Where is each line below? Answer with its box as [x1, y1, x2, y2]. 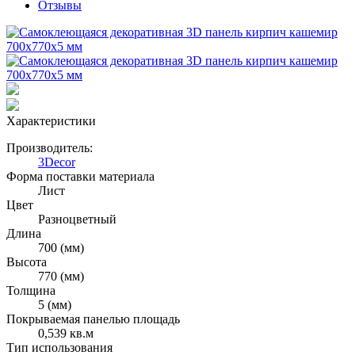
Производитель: [6, 141, 93, 155]
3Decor [38, 155, 75, 169]
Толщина [6, 284, 55, 297]
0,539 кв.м [38, 326, 94, 340]
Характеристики [6, 114, 96, 128]
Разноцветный [38, 212, 116, 226]
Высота [6, 255, 47, 269]
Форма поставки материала [6, 170, 155, 183]
